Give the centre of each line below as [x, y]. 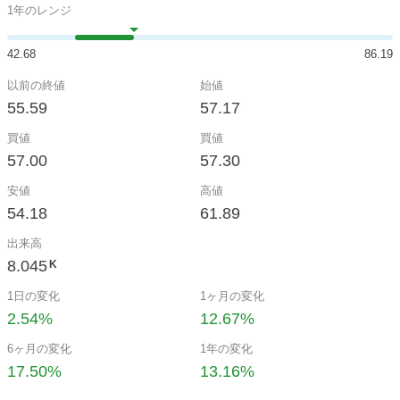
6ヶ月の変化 [39, 349]
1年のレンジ [39, 10]
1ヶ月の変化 [232, 296]
